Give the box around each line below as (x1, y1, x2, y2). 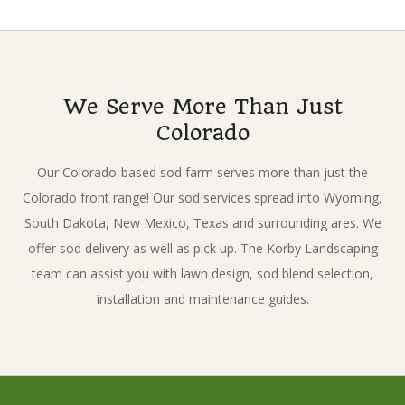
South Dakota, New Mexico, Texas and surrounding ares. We (24, 213, 381, 231)
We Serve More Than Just (62, 93, 343, 119)
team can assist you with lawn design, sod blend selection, (32, 264, 373, 282)
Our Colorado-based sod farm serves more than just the (37, 163, 368, 181)
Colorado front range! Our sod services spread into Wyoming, (23, 188, 382, 206)
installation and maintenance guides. (96, 289, 309, 307)
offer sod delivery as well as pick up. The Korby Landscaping (27, 239, 378, 257)
